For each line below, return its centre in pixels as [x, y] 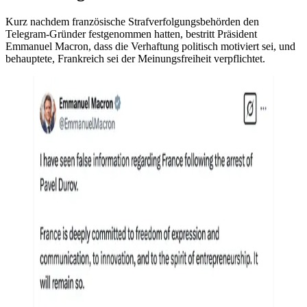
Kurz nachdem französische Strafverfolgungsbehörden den [132, 21]
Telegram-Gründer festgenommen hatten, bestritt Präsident [131, 34]
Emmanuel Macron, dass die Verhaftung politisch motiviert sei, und [150, 46]
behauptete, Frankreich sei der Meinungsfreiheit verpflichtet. [135, 58]
